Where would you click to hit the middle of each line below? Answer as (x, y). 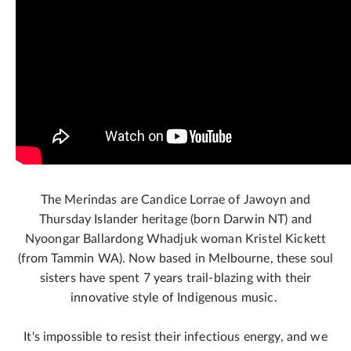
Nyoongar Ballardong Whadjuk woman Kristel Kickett (175, 239)
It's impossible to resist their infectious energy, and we (175, 337)
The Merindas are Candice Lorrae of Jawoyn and (175, 200)
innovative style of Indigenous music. (175, 298)
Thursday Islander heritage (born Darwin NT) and (175, 219)
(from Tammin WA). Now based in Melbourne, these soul (175, 259)
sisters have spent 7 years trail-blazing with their (175, 278)
